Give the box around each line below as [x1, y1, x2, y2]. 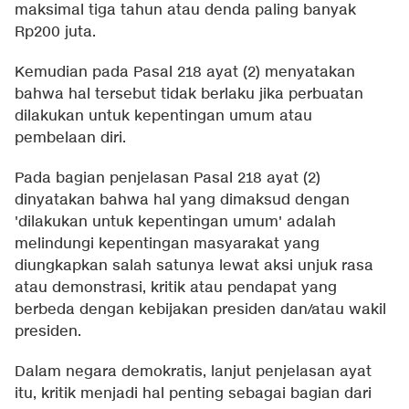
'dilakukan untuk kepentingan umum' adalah [15, 213, 336, 233]
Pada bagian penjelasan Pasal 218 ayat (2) [15, 169, 320, 189]
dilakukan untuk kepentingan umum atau [15, 107, 312, 127]
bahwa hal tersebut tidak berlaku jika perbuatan [15, 85, 363, 105]
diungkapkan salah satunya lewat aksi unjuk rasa [15, 257, 373, 277]
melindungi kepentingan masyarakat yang [15, 235, 320, 255]
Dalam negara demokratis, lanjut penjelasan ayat [15, 362, 372, 383]
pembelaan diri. [15, 129, 126, 149]
